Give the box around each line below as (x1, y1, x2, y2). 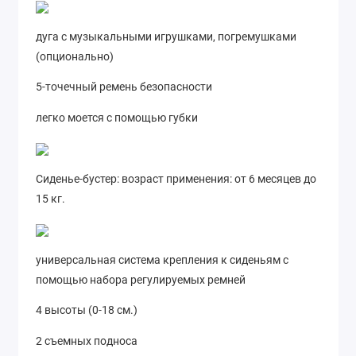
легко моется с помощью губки (36, 110, 198, 124)
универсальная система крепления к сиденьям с (36, 253, 288, 266)
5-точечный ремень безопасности (36, 80, 212, 94)
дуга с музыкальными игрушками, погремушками (36, 29, 296, 43)
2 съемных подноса (36, 334, 137, 347)
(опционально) (36, 49, 114, 63)
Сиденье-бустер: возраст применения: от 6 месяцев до (36, 172, 316, 185)
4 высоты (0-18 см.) (36, 304, 137, 317)
